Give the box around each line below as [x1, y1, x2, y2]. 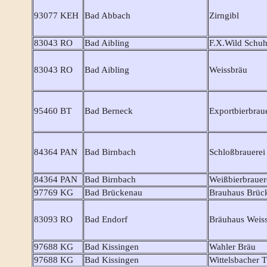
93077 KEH [34, 11, 79, 21]
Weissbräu [209, 65, 247, 75]
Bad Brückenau [85, 188, 142, 198]
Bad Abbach [85, 11, 131, 21]
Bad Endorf [85, 215, 128, 225]
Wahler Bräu [209, 242, 256, 252]
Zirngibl [209, 11, 239, 21]
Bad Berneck [85, 106, 133, 116]
